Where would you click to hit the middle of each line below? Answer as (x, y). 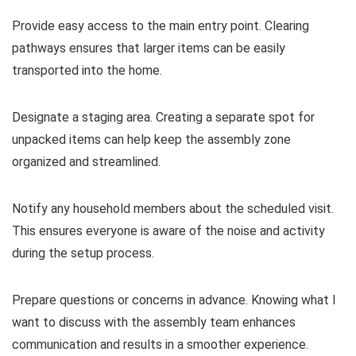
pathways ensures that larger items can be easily (149, 48)
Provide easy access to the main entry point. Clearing (161, 25)
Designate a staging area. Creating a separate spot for (163, 117)
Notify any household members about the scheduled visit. (173, 208)
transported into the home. (87, 70)
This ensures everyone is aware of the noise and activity (168, 230)
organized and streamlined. (86, 161)
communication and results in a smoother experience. (160, 344)
